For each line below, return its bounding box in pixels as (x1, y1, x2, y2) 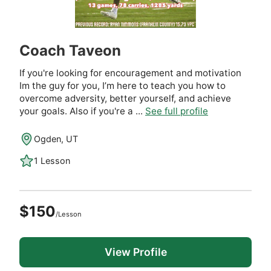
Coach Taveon (19, 41, 121, 59)
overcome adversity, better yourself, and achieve (19, 92, 231, 104)
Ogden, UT (34, 134, 78, 145)
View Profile (104, 245, 167, 258)
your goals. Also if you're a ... (19, 105, 145, 117)
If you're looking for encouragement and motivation (19, 67, 241, 79)
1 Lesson (34, 155, 70, 166)
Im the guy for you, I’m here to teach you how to (19, 79, 226, 91)
